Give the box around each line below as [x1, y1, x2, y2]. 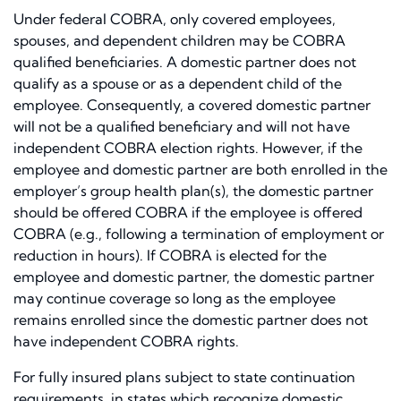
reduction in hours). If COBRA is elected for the [13, 246, 327, 265]
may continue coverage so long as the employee [13, 289, 336, 308]
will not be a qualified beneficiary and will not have [13, 117, 350, 136]
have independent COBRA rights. [13, 332, 239, 351]
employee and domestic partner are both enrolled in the [13, 160, 388, 179]
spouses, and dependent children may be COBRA [13, 31, 346, 50]
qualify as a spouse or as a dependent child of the [13, 74, 342, 93]
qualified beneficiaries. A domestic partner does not [13, 53, 356, 72]
